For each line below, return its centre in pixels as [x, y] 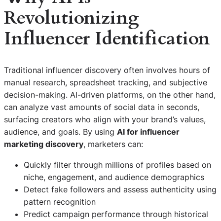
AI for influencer [148, 132]
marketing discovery [44, 144]
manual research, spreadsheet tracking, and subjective [106, 83]
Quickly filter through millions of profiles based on [117, 165]
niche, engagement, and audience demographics [114, 177]
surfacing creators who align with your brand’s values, [105, 120]
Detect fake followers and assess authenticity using [120, 189]
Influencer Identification [107, 38]
